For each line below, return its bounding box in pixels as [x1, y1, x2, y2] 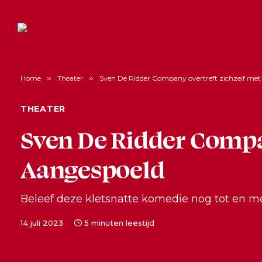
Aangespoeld [20, 154, 165, 184]
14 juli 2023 [20, 218, 63, 227]
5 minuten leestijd [84, 218, 154, 227]
